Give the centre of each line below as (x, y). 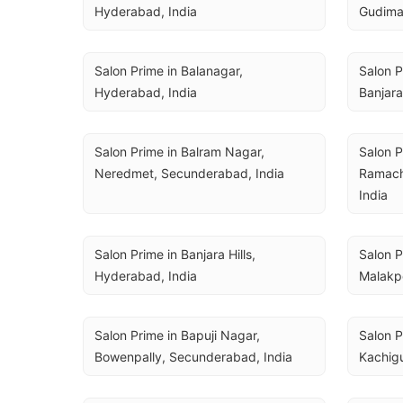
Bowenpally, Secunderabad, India (193, 357)
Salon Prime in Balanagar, (169, 71)
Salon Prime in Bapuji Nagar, (177, 335)
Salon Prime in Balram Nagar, (179, 152)
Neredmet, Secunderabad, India (189, 173)
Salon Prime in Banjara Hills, (175, 254)
